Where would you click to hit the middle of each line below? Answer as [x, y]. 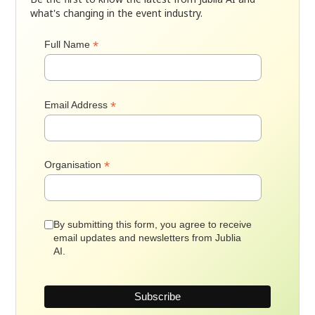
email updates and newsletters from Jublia [148, 237]
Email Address [78, 104]
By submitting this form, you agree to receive [153, 224]
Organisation [75, 165]
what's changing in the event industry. [117, 13]
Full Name [69, 44]
